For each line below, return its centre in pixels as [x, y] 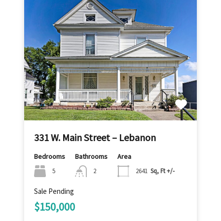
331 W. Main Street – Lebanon [95, 137]
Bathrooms [91, 156]
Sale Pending [54, 191]
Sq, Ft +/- [163, 171]
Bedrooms [50, 156]
